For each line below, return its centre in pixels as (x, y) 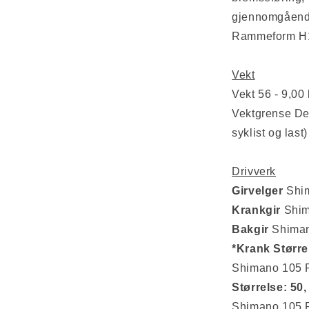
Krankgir (256, 210)
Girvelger (258, 191)
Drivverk (254, 171)
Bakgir (250, 229)
